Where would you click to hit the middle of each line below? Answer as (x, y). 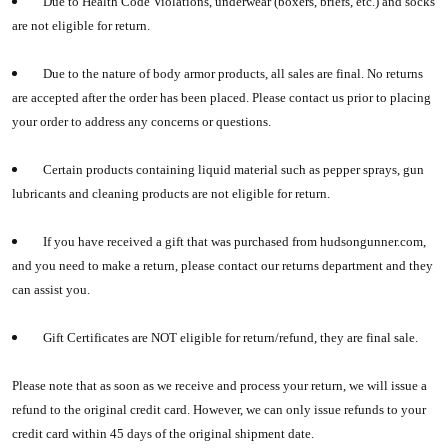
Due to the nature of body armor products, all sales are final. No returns (228, 73)
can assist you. (51, 289)
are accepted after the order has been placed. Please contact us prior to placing (221, 97)
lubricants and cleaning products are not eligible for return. (171, 193)
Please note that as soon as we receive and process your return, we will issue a (219, 385)
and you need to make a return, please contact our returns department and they (222, 265)
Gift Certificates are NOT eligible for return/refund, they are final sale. (226, 337)
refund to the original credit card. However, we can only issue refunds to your (219, 409)
